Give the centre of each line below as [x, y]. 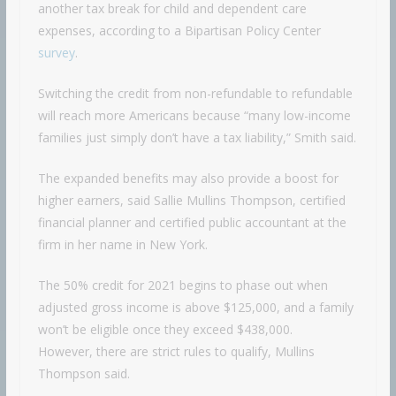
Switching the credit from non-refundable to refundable [195, 93]
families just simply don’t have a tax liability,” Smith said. [197, 137]
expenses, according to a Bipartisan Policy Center [179, 30]
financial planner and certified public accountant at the [192, 222]
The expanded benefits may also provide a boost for [188, 178]
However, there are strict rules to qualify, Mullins [176, 351]
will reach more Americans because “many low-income [194, 115]
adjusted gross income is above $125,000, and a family [195, 307]
